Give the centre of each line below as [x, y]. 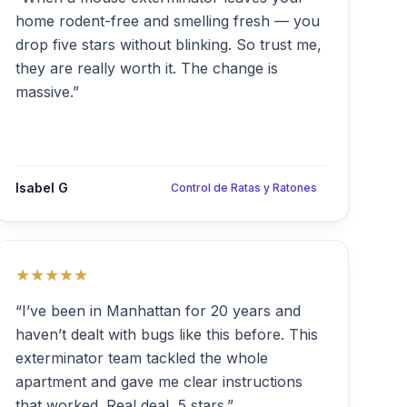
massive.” [47, 92]
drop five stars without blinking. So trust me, [169, 45]
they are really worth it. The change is [147, 68]
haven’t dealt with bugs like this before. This [167, 334]
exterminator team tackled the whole [142, 358]
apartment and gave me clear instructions [159, 382]
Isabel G [42, 188]
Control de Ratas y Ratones [244, 188]
